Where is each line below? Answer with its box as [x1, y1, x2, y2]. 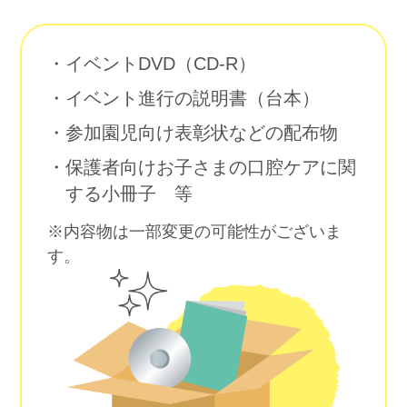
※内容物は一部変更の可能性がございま [47, 222, 342, 241]
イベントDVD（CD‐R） [65, 54, 256, 74]
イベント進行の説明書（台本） [65, 88, 320, 109]
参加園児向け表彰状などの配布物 [65, 123, 338, 144]
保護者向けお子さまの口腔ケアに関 [65, 157, 356, 178]
